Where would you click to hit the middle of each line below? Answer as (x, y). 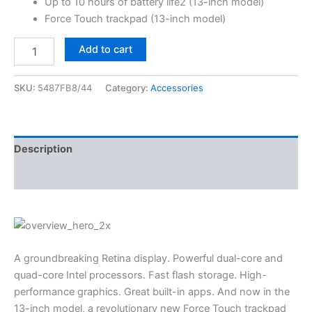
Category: (128, 87)
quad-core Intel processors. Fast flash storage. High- (140, 275)
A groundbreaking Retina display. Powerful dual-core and (148, 259)
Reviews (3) (44, 176)
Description (43, 149)
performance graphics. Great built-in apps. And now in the (152, 292)
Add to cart (105, 49)
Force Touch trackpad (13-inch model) (135, 18)
